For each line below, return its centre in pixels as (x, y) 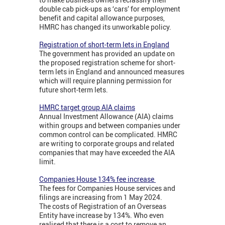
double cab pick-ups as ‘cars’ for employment (110, 9)
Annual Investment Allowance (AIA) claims (106, 117)
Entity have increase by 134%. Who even (101, 215)
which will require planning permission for (105, 81)
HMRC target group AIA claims (87, 107)
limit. (47, 162)
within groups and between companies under (110, 126)
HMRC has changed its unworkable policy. (105, 27)
